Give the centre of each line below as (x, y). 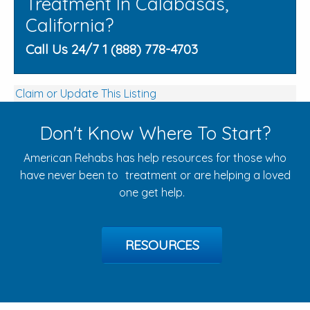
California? (70, 26)
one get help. (155, 193)
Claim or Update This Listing (86, 94)
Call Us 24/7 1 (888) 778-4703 (112, 49)
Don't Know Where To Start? (155, 134)
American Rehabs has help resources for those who (155, 158)
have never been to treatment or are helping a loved (155, 175)
